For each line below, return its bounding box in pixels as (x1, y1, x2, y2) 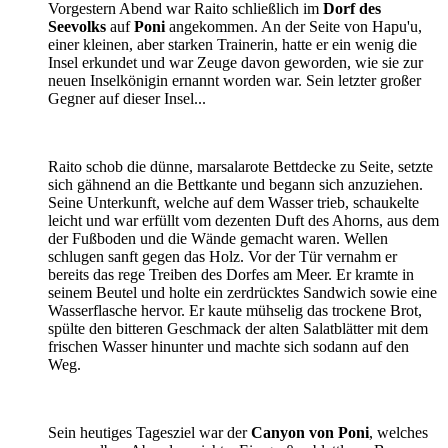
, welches (369, 423, 428, 441)
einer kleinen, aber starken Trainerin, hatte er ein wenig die (48, 35, 417, 53)
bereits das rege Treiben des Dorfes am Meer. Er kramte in (48, 265, 414, 283)
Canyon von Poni (251, 423, 369, 441)
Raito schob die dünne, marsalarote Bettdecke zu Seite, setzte (48, 157, 433, 175)
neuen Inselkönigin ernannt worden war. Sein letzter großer (48, 71, 421, 89)
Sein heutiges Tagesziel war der (48, 423, 251, 441)
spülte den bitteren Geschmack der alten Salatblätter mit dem (48, 319, 428, 337)
